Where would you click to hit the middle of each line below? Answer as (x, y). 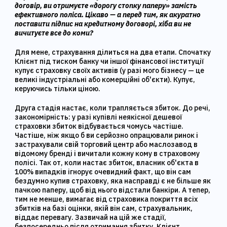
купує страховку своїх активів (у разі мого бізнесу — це (110, 70)
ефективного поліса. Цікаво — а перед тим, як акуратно (108, 15)
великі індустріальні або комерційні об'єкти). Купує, (105, 80)
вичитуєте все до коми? (54, 33)
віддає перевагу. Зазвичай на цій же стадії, (91, 217)
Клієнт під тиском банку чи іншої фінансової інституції (109, 61)
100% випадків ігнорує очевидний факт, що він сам (103, 172)
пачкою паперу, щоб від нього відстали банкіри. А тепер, (113, 190)
